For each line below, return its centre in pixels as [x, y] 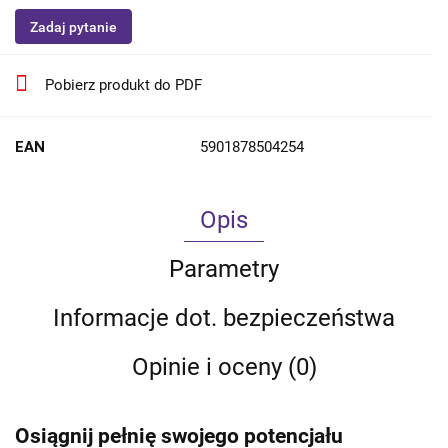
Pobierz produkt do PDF [123, 85]
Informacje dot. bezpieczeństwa [224, 318]
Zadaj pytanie [73, 27]
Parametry [224, 269]
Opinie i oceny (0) [224, 367]
